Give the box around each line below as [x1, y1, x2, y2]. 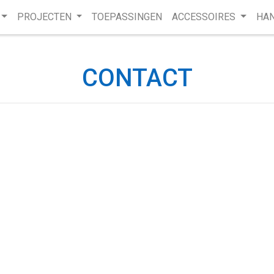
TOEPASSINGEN [92, 11, 163, 23]
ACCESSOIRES [172, 11, 239, 23]
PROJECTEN [17, 11, 74, 23]
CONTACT [81, 64, 193, 92]
